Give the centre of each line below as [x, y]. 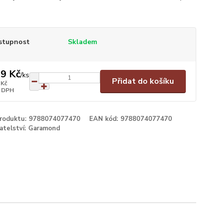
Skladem [82, 42]
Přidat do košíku [143, 81]
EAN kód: [104, 119]
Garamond [44, 128]
